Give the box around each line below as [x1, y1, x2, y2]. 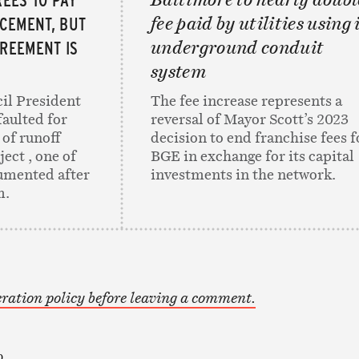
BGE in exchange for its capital [151, 145, 354, 166]
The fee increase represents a [151, 90, 342, 111]
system [151, 58, 206, 83]
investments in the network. [151, 163, 336, 184]
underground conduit [151, 34, 325, 59]
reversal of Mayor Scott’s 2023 [151, 108, 349, 129]
